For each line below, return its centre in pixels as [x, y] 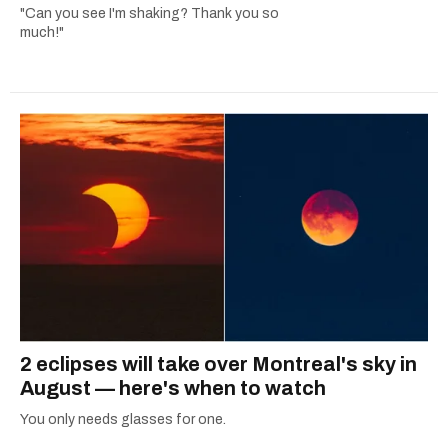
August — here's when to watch [173, 388]
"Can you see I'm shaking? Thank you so [149, 13]
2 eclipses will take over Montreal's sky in [218, 364]
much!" [42, 32]
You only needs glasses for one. [123, 420]
